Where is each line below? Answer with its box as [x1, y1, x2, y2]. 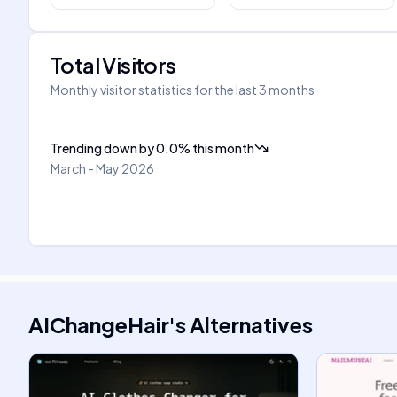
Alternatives [190, 311, 313, 338]
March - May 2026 [51, 160, 154, 176]
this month [192, 140, 254, 156]
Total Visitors [51, 51, 176, 78]
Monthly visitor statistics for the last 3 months [51, 82, 315, 97]
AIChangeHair [28, 311, 169, 338]
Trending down [51, 140, 137, 156]
